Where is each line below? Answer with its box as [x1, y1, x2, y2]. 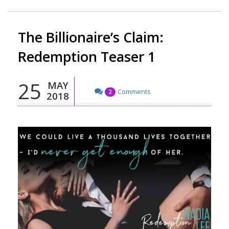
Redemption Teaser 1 [18, 47, 155, 66]
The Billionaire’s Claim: [18, 28, 164, 47]
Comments [118, 86, 151, 96]
